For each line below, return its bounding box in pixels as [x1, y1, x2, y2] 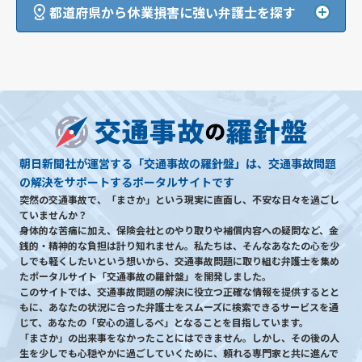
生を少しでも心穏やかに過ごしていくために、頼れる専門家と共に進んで [19, 346, 339, 360]
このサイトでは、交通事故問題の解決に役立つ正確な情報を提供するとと [19, 284, 339, 299]
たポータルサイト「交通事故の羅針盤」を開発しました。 [19, 269, 271, 284]
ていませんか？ [19, 208, 87, 222]
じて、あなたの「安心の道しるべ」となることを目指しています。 [19, 315, 309, 330]
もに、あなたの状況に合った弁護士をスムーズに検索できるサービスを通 [19, 300, 339, 314]
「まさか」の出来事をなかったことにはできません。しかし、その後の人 [19, 330, 339, 345]
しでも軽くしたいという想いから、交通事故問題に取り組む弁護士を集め [19, 254, 339, 268]
